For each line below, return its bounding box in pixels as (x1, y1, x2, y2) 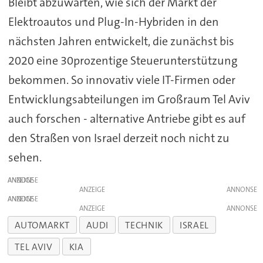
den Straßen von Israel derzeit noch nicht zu (8, 130, 230, 146)
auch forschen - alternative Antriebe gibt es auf (8, 110, 245, 126)
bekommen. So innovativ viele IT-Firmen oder (8, 72, 235, 87)
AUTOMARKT (15, 218, 70, 231)
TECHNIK (125, 218, 163, 231)
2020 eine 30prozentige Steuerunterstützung (8, 52, 238, 68)
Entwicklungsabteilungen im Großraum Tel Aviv (8, 91, 250, 107)
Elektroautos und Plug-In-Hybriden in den (8, 14, 219, 29)
